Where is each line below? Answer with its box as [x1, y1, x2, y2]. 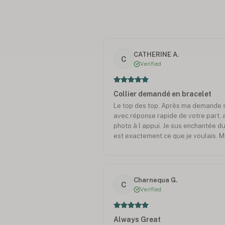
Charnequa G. [134, 176, 177, 184]
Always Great [114, 215, 161, 224]
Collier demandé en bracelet [114, 90, 211, 98]
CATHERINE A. [134, 50, 179, 58]
